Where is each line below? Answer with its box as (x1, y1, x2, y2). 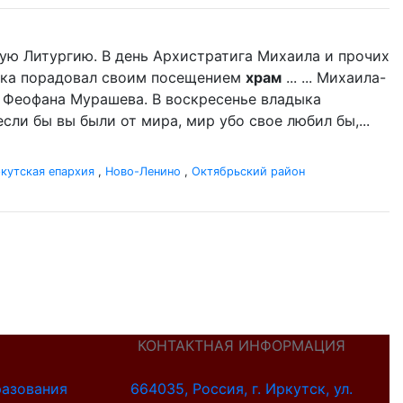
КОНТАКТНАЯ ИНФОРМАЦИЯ (138, 336, 346, 354)
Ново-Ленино (105, 165, 181, 178)
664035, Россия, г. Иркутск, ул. (130, 380, 354, 398)
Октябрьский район (192, 165, 305, 178)
